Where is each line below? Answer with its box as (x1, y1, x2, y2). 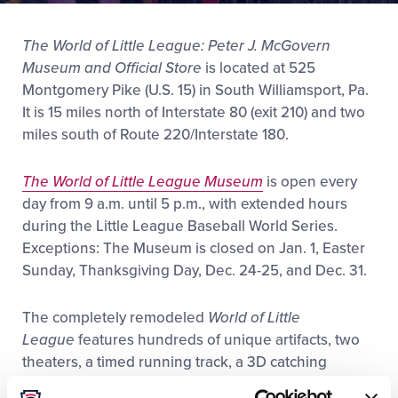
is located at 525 (202, 59, 315, 77)
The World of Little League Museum (22, 172, 263, 191)
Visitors (13, 60, 91, 90)
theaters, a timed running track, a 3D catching (22, 353, 327, 371)
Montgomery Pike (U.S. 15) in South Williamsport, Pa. (22, 81, 369, 99)
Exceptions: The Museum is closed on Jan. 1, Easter (22, 239, 365, 258)
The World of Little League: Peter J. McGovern (22, 36, 330, 55)
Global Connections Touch (160, 375, 338, 394)
